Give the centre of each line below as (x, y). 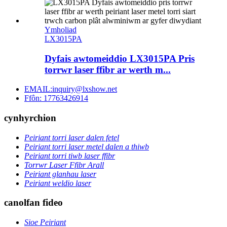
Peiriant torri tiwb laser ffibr (70, 156)
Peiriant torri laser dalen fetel (72, 137)
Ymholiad (61, 29)
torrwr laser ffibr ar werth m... (108, 69)
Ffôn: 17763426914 (56, 98)
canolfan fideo (33, 203)
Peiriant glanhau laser (60, 174)
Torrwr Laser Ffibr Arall (64, 165)
